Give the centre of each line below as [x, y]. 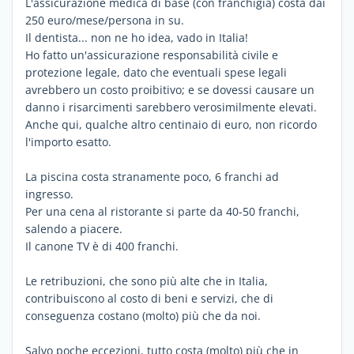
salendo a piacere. [74, 229]
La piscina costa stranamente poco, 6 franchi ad [152, 177]
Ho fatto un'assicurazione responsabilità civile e [152, 55]
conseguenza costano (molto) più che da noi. [143, 316]
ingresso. [49, 194]
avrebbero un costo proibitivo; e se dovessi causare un [170, 90]
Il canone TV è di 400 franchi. [102, 246]
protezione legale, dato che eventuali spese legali [156, 72]
